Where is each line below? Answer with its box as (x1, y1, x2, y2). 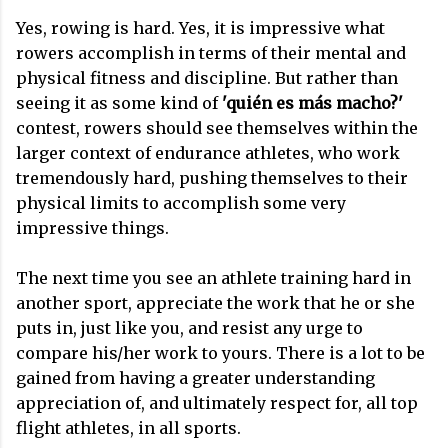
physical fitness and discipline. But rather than (16, 68, 398, 89)
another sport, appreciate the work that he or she (16, 293, 415, 314)
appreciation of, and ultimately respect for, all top (16, 393, 418, 414)
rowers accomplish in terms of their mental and (16, 43, 406, 64)
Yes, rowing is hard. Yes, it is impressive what (16, 18, 385, 39)
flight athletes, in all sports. (16, 418, 241, 439)
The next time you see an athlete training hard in (16, 268, 411, 289)
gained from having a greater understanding (16, 368, 375, 389)
